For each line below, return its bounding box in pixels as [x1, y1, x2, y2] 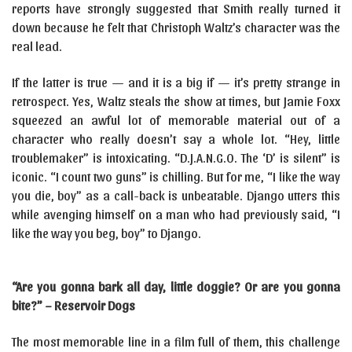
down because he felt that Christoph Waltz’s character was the [12, 20, 340, 35]
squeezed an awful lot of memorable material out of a [12, 112, 340, 127]
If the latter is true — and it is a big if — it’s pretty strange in [12, 75, 340, 90]
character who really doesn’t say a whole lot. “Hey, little [12, 131, 340, 146]
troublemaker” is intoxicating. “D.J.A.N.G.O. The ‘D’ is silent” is [12, 150, 340, 165]
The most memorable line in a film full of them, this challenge [12, 334, 340, 349]
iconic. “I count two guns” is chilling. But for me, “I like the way [12, 169, 340, 184]
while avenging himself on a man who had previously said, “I [12, 207, 340, 222]
